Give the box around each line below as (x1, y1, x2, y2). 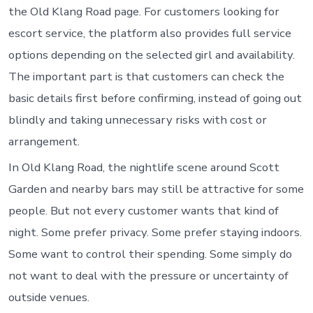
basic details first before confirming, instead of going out (8, 89, 302, 106)
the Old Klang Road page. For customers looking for (8, 3, 279, 20)
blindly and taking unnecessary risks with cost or (8, 111, 267, 128)
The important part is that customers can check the (8, 68, 284, 85)
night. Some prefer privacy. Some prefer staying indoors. (8, 224, 302, 241)
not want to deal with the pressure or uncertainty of (8, 268, 289, 284)
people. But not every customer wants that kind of (8, 203, 279, 219)
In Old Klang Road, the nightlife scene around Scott (8, 159, 279, 176)
